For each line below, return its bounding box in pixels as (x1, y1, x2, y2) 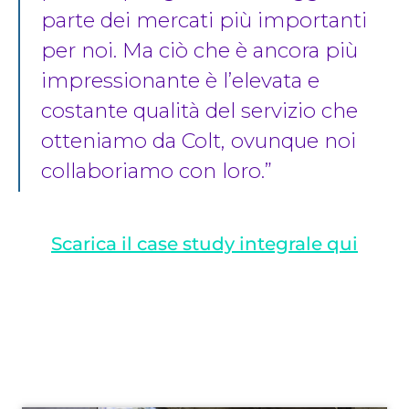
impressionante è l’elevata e (40, 68, 320, 94)
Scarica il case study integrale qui (51, 232, 358, 255)
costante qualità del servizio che (40, 98, 358, 124)
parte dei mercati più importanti (40, 7, 367, 34)
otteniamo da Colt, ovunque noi (40, 128, 356, 154)
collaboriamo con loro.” (40, 158, 272, 184)
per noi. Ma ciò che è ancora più (40, 37, 358, 64)
